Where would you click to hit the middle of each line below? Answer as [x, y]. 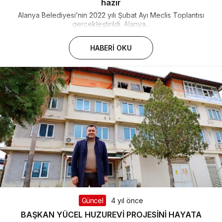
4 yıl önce [127, 201]
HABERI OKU [111, 48]
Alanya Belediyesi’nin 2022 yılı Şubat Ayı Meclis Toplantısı [111, 15]
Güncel [92, 201]
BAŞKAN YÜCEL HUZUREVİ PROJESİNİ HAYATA [111, 215]
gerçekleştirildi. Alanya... [111, 24]
